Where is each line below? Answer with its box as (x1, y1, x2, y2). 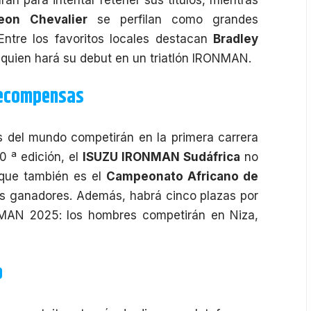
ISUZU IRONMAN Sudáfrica (83, 149, 241, 164)
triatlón (150, 51, 190, 65)
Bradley (213, 31, 259, 46)
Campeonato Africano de (106, 169, 259, 183)
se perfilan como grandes (87, 12, 259, 26)
